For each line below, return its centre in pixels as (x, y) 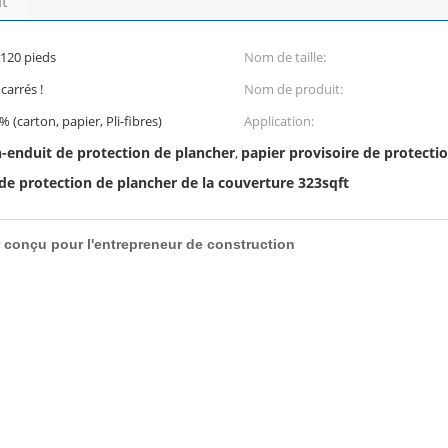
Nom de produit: (293, 89)
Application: (279, 121)
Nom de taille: (285, 57)
